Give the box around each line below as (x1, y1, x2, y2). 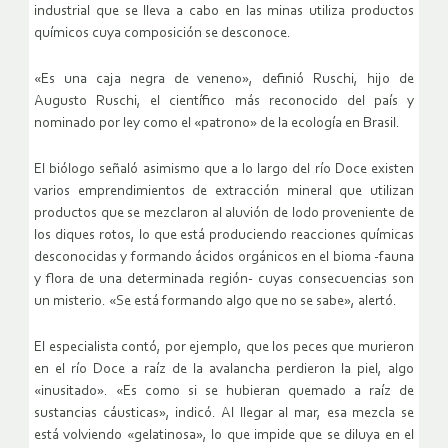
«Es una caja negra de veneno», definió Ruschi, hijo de (34, 72, 414, 88)
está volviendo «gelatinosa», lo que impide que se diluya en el (34, 428, 414, 444)
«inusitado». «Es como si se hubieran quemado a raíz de (34, 384, 414, 400)
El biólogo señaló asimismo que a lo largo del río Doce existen (34, 162, 414, 178)
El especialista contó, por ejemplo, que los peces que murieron (34, 340, 414, 356)
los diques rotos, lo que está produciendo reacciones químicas (34, 228, 414, 244)
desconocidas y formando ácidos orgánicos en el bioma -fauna (34, 250, 414, 266)
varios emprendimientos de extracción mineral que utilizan (34, 184, 414, 200)
